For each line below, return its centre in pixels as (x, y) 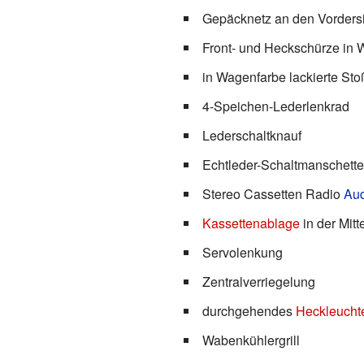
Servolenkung (242, 252)
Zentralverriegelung (258, 281)
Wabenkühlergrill (251, 340)
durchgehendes (249, 310)
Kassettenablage (251, 223)
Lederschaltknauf (251, 135)
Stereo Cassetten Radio (273, 193)
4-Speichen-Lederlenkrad (275, 106)
